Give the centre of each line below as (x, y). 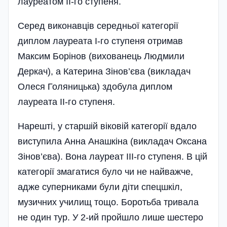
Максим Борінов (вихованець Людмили (101, 56)
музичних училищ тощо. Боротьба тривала (108, 202)
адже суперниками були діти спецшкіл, (100, 187)
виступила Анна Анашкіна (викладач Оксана (112, 141)
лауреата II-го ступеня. (66, 102)
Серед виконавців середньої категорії (98, 26)
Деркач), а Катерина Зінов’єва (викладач (104, 71)
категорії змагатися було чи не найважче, (105, 172)
